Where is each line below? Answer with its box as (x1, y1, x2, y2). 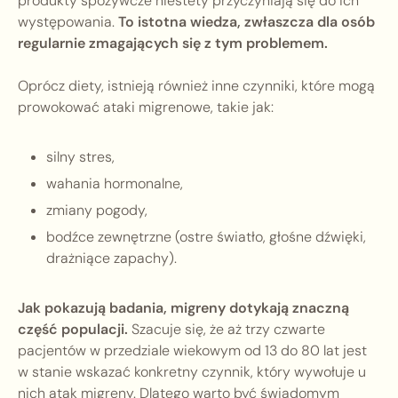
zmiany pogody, (46, 201, 147, 220)
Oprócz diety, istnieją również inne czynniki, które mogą (18, 76, 375, 96)
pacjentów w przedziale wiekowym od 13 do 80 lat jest (18, 341, 367, 361)
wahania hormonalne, (46, 174, 183, 194)
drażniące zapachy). (46, 249, 177, 268)
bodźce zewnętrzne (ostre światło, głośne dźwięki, (46, 227, 366, 247)
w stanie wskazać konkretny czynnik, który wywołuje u (18, 362, 366, 382)
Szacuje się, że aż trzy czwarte (128, 320, 325, 339)
